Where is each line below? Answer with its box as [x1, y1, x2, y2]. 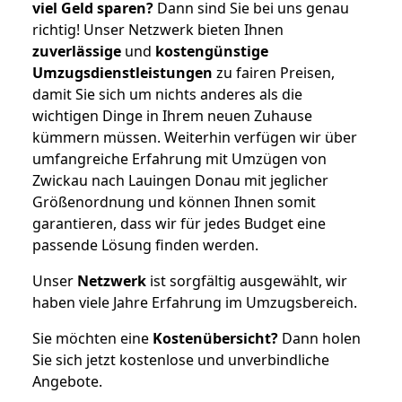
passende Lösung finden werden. [32, 234, 258, 255]
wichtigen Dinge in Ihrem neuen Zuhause [32, 105, 312, 126]
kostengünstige [155, 40, 268, 61]
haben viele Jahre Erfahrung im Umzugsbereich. [32, 292, 357, 312]
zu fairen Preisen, [213, 62, 335, 83]
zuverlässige [32, 40, 121, 61]
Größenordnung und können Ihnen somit [32, 191, 316, 212]
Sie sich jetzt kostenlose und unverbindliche [32, 349, 329, 370]
